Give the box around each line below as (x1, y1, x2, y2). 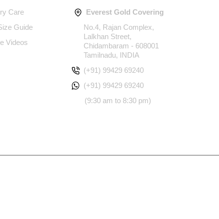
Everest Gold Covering (86, 8, 164, 17)
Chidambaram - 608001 (84, 42, 159, 50)
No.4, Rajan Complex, (84, 23, 154, 32)
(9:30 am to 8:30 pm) (85, 96, 152, 105)
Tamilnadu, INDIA (84, 51, 140, 60)
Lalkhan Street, (84, 32, 132, 41)
